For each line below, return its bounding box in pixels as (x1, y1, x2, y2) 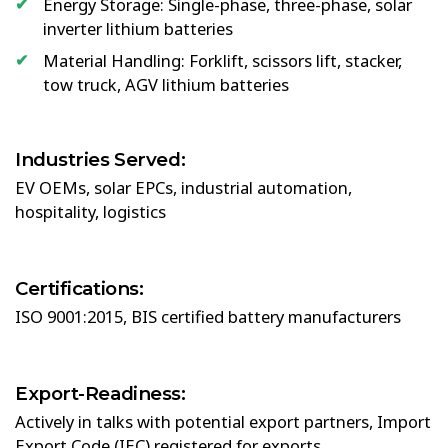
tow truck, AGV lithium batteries (43, 72, 289, 96)
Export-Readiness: (15, 381, 186, 405)
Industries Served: (15, 147, 186, 171)
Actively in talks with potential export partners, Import (15, 409, 431, 433)
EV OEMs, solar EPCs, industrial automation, (15, 175, 352, 199)
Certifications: (15, 276, 144, 300)
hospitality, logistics (15, 199, 166, 223)
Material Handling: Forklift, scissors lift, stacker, (43, 48, 402, 72)
